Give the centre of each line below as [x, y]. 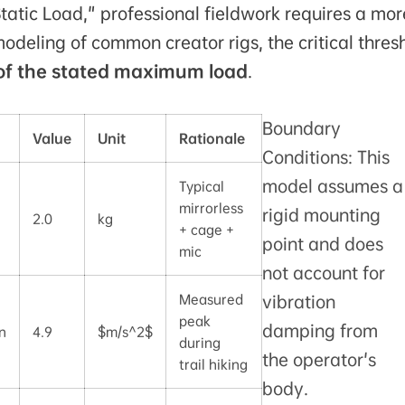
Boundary [301, 129]
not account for [323, 273]
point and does [322, 245]
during [199, 343]
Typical [201, 187]
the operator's [319, 360]
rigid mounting [321, 216]
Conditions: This [325, 158]
